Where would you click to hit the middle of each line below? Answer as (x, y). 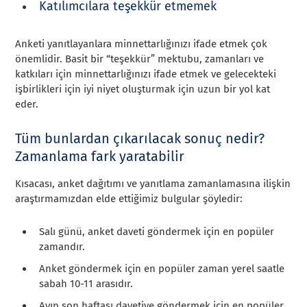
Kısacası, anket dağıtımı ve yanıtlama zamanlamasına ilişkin (153, 183)
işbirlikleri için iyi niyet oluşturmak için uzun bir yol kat (143, 89)
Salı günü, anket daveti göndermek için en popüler (157, 231)
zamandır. (62, 246)
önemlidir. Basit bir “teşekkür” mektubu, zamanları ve (140, 59)
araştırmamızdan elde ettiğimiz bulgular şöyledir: (129, 198)
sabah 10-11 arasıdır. (86, 283)
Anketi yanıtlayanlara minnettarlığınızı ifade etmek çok (142, 44)
